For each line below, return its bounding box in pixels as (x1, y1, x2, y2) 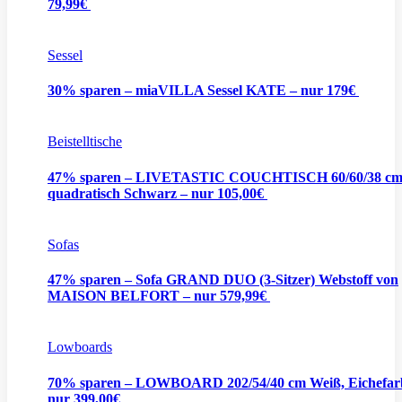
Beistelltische (48, 134, 122, 150)
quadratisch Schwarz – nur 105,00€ (48, 185, 267, 201)
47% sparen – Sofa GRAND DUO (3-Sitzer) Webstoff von (48, 272, 398, 288)
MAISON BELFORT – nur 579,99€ (48, 288, 270, 304)
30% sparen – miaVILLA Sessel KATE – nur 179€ (48, 83, 359, 99)
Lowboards (48, 339, 112, 355)
